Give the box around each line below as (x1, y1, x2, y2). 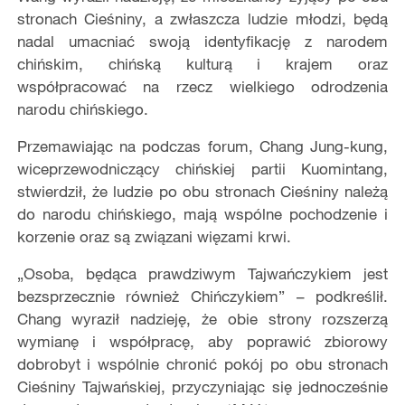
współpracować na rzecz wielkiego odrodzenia (16, 77, 389, 97)
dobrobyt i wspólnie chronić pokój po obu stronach (16, 354, 389, 374)
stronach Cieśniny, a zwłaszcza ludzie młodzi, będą (16, 9, 389, 29)
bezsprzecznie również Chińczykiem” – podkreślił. (16, 287, 389, 306)
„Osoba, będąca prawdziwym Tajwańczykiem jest (16, 264, 389, 284)
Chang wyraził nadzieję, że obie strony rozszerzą (16, 309, 389, 329)
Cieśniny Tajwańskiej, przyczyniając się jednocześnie (16, 377, 389, 397)
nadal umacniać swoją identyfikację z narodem (16, 32, 389, 52)
